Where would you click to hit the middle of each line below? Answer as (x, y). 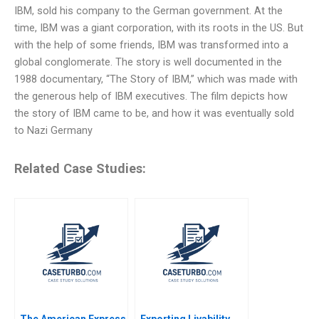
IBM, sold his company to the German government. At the (148, 11)
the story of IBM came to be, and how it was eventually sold (154, 113)
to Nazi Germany (53, 130)
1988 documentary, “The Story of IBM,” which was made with (156, 79)
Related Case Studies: (80, 169)
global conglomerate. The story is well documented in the (148, 62)
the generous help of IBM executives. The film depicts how (151, 96)
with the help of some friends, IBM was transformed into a (151, 45)
